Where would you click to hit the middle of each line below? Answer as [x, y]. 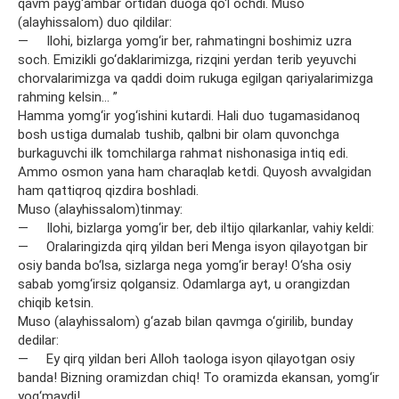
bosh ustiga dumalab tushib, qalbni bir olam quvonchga [179, 134]
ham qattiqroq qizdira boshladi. [108, 191]
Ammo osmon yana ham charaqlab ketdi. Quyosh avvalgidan [195, 172]
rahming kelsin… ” [68, 97]
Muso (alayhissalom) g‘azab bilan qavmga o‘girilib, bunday [185, 322]
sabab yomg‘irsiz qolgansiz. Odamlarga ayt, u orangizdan [184, 284]
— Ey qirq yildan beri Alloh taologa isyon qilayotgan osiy [186, 359]
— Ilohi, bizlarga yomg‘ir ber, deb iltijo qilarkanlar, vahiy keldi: [196, 228]
